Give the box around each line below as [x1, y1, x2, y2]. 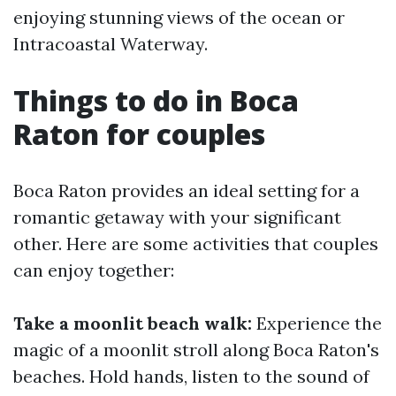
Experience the [252, 312, 382, 334]
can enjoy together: [13, 259, 174, 281]
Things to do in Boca [13, 81, 299, 119]
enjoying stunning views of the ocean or [13, 6, 345, 28]
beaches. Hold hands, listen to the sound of [13, 365, 369, 387]
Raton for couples [13, 115, 265, 153]
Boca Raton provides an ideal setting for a [13, 179, 360, 202]
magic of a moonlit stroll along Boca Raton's [13, 339, 379, 361]
